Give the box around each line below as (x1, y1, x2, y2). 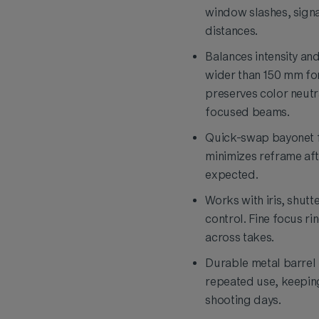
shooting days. (205, 293, 281, 308)
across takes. (205, 231, 274, 245)
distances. (205, 24, 258, 38)
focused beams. (205, 105, 290, 120)
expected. (205, 168, 258, 182)
